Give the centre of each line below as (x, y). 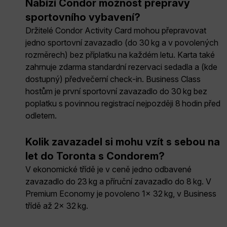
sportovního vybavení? (83, 17)
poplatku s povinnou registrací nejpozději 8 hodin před (123, 103)
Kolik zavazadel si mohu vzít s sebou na (123, 142)
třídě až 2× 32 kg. (57, 205)
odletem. (41, 115)
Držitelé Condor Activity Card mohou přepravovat (116, 30)
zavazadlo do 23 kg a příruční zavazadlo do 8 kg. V (118, 181)
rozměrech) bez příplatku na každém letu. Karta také (120, 54)
